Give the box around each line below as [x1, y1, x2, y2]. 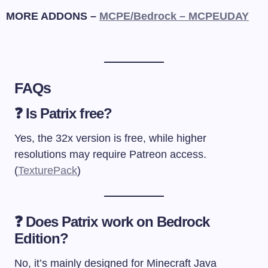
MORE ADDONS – [6, 10, 99, 22]
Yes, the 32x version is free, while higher [14, 132, 206, 144]
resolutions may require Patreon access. [14, 148, 206, 160]
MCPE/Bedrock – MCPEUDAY [99, 10, 249, 22]
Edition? [14, 230, 69, 246]
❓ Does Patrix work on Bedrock [14, 213, 210, 230]
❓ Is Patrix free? [14, 105, 112, 121]
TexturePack [18, 164, 77, 176]
